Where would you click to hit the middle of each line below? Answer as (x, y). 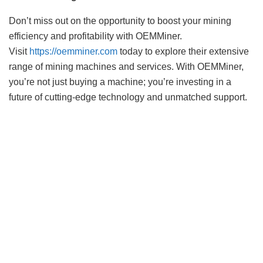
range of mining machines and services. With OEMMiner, (126, 67)
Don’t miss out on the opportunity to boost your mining (120, 21)
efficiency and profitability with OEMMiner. (95, 36)
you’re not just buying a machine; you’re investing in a (120, 82)
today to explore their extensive (183, 52)
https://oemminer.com (73, 52)
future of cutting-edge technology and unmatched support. (128, 97)
